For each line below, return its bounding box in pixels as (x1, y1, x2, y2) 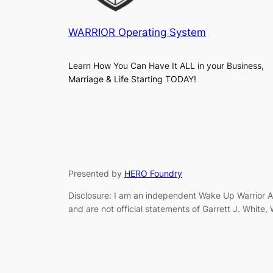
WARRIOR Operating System (68, 26, 206, 39)
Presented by (68, 168, 124, 179)
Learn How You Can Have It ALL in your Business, (68, 60, 264, 71)
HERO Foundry (124, 168, 182, 179)
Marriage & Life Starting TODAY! (68, 74, 196, 85)
